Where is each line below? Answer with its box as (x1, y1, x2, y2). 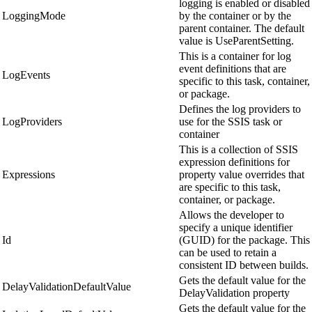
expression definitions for (179, 156, 290, 169)
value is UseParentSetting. (179, 35, 294, 47)
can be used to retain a (179, 247, 276, 259)
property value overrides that (179, 169, 304, 181)
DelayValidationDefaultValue (2, 281, 131, 293)
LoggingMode (2, 10, 65, 22)
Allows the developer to (179, 209, 284, 221)
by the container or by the (179, 10, 291, 22)
